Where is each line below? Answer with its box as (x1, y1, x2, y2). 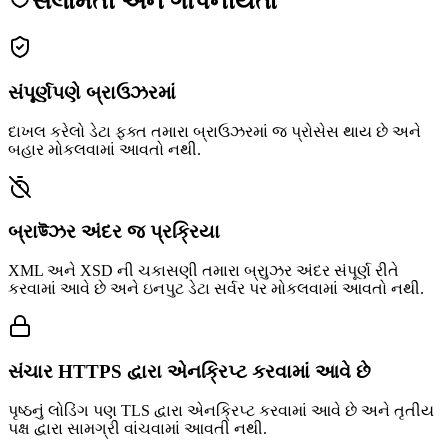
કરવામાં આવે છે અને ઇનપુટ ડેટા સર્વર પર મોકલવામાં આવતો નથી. (8, 280, 424, 298)
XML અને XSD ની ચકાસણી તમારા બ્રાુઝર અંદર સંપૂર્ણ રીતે (8, 262, 399, 280)
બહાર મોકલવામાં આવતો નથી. (8, 140, 201, 158)
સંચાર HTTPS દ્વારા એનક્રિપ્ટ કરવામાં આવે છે (8, 360, 371, 382)
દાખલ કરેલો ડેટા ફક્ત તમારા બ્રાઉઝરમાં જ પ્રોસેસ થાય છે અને (8, 122, 421, 140)
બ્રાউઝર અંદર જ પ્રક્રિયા (8, 221, 220, 243)
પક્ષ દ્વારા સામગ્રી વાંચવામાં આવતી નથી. (8, 419, 267, 437)
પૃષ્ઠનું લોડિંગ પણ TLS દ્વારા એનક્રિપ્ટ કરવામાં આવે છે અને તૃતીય (8, 401, 434, 419)
